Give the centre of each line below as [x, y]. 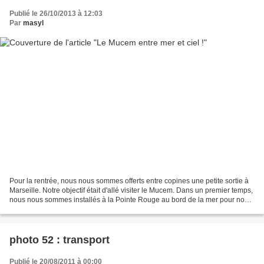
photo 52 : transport [60, 240]
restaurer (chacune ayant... [52, 209]
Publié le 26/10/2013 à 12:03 [56, 14]
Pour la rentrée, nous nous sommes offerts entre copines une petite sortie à [129, 181]
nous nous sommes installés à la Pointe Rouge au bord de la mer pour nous [131, 199]
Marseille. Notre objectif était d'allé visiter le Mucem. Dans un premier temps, [131, 190]
